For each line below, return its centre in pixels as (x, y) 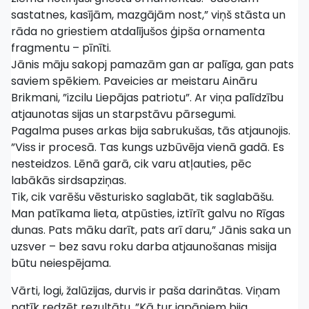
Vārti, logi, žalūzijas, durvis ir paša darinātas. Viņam (146, 291)
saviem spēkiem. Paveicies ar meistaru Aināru (134, 81)
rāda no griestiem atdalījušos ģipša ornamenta (138, 31)
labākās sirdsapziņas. (70, 180)
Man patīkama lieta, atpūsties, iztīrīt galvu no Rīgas (148, 213)
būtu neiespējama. (62, 263)
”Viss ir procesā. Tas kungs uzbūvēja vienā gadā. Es (148, 147)
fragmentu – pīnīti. (61, 48)
